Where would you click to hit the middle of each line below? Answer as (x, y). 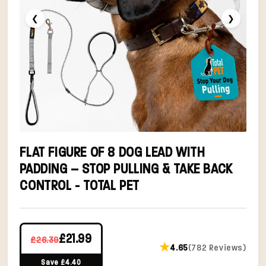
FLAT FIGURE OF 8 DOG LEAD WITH (113, 152)
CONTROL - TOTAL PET (80, 185)
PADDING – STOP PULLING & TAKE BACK (126, 168)
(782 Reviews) (217, 247)
